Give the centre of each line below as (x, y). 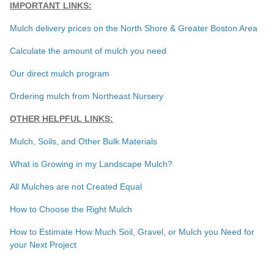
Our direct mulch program (60, 73)
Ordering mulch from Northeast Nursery (87, 96)
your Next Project (43, 244)
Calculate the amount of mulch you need (88, 50)
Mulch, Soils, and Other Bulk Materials (84, 141)
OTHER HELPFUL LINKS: (62, 118)
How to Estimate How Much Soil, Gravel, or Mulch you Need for (132, 231)
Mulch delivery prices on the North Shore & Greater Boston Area (134, 28)
